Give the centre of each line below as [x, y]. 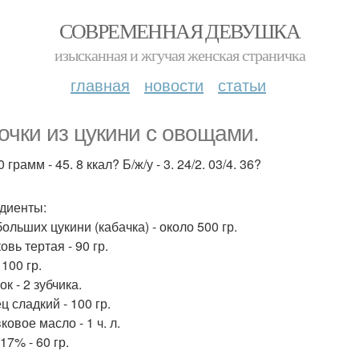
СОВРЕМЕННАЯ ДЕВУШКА [179, 30]
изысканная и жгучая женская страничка [179, 55]
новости [174, 85]
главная [100, 85]
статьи [242, 85]
